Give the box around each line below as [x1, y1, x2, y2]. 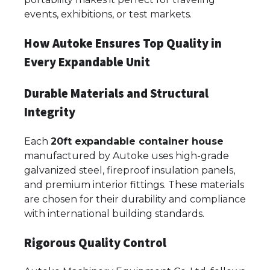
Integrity [24, 104, 75, 120]
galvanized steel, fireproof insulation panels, [24, 164, 235, 176]
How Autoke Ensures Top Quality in [24, 36, 222, 52]
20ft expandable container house [51, 135, 224, 147]
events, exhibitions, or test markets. [24, 8, 192, 20]
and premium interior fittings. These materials [24, 178, 244, 190]
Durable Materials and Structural [24, 85, 209, 101]
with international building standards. [24, 207, 204, 219]
